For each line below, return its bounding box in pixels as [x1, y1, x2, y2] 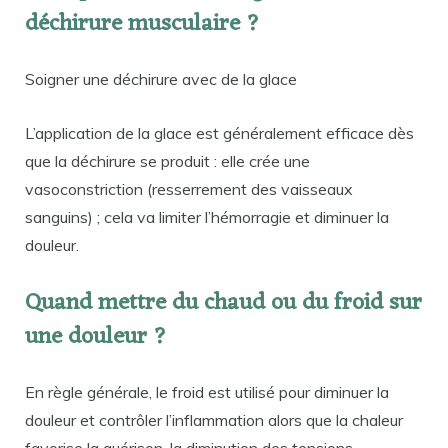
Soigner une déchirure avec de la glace [25, 69, 297, 90]
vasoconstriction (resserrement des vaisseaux [25, 179, 353, 200]
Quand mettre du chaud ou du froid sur [25, 282, 422, 324]
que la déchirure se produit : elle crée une [25, 151, 310, 172]
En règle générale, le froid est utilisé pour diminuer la [25, 381, 389, 402]
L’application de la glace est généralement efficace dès [25, 123, 414, 144]
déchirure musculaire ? [25, 4, 260, 46]
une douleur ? [25, 316, 167, 358]
